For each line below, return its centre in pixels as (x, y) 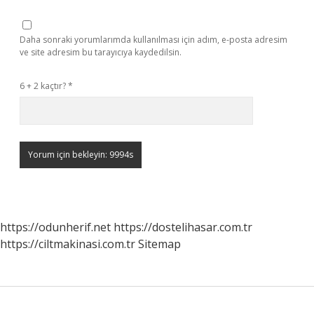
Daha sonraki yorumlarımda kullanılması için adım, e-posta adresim (153, 40)
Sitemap (159, 244)
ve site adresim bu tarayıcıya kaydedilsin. (101, 52)
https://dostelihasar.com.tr (183, 227)
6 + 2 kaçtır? (44, 86)
